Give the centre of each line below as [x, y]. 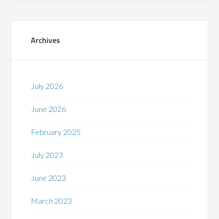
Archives [46, 40]
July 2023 [47, 154]
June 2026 [49, 109]
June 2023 [49, 177]
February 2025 [56, 131]
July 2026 [47, 86]
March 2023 [52, 200]
